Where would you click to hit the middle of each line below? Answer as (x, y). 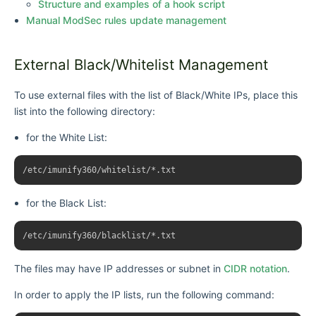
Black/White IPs (212, 95)
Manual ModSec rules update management (126, 20)
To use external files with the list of (95, 95)
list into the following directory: (85, 111)
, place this (273, 95)
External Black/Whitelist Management (141, 64)
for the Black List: (66, 202)
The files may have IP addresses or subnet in (119, 268)
